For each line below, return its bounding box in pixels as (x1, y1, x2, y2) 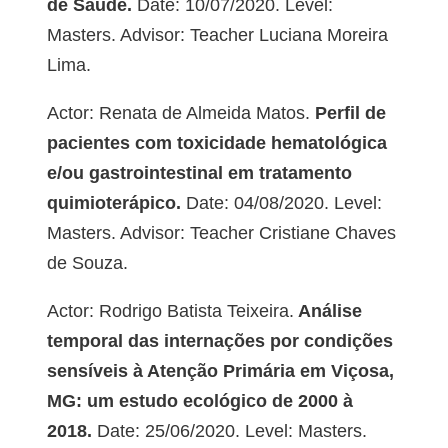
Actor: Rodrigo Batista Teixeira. (46, 301, 294, 322)
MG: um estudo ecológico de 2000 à (46, 391, 353, 412)
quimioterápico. (46, 193, 181, 214)
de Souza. (46, 253, 128, 274)
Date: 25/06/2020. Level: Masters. (91, 421, 367, 442)
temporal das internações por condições (46, 331, 393, 352)
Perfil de (309, 103, 386, 124)
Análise (293, 301, 362, 322)
